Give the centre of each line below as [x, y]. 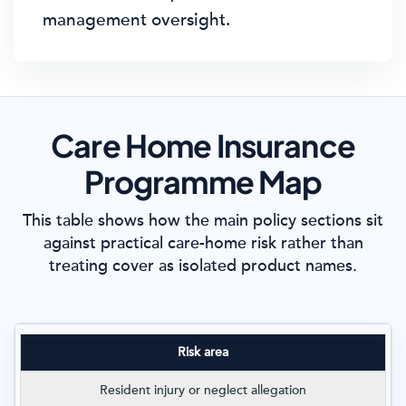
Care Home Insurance [203, 145]
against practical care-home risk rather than [203, 243]
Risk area [203, 352]
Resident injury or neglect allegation [203, 390]
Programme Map [203, 182]
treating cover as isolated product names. [203, 266]
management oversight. [136, 19]
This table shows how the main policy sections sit [203, 220]
